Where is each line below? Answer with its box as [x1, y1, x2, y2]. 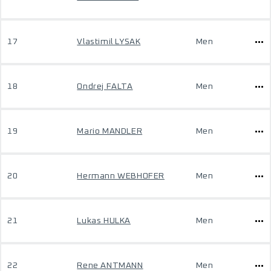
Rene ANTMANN [77, 261, 143, 270]
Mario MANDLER [77, 127, 143, 135]
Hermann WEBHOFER [77, 172, 165, 180]
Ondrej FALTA [77, 82, 133, 91]
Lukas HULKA [77, 217, 131, 225]
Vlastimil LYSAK [77, 38, 141, 46]
